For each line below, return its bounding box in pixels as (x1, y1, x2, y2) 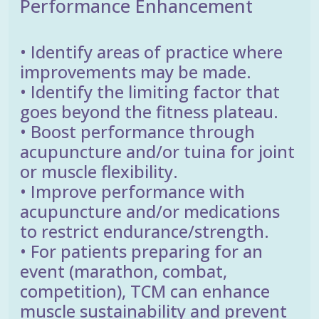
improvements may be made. (20, 60, 251, 83)
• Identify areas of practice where (20, 40, 283, 63)
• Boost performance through (20, 120, 255, 143)
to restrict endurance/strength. (20, 219, 269, 243)
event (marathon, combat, (20, 259, 227, 283)
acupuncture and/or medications (20, 199, 280, 223)
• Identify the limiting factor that (20, 80, 280, 103)
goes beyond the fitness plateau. (20, 100, 278, 123)
